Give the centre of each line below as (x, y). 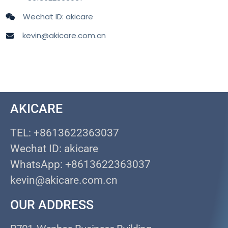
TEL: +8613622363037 (65, 133)
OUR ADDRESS (52, 205)
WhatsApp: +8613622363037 (80, 165)
